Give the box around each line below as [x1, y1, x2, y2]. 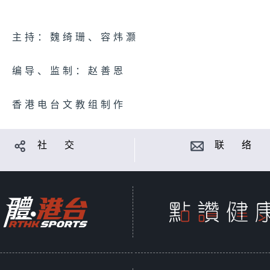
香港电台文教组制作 [12, 99, 126, 111]
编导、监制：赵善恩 [12, 66, 126, 77]
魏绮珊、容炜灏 [50, 32, 139, 43]
